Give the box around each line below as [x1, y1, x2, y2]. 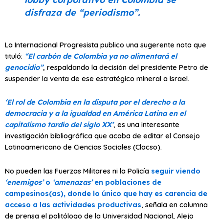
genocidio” [5, 62, 43, 72]
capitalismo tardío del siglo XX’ [5, 120, 113, 130]
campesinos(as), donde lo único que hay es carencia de [5, 188, 207, 198]
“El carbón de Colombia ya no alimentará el [24, 51, 177, 61]
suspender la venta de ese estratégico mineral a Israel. [5, 73, 189, 83]
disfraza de [24, 7, 79, 19]
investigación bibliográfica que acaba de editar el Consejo [5, 131, 200, 141]
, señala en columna [141, 199, 208, 209]
